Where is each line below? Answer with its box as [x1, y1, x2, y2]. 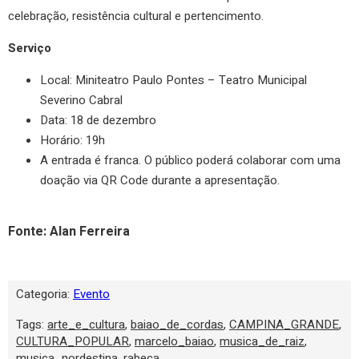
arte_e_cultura [47, 315, 125, 333]
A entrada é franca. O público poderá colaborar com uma [40, 151, 341, 169]
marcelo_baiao [135, 332, 214, 350]
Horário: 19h [40, 131, 105, 149]
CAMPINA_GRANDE [229, 315, 339, 333]
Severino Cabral [40, 91, 123, 109]
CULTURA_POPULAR [16, 332, 129, 350]
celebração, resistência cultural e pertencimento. [8, 6, 264, 25]
